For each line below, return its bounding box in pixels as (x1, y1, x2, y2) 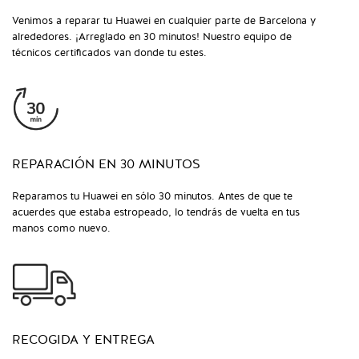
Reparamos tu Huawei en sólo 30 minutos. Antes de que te (12, 189, 292, 204)
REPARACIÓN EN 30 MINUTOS (12, 155, 200, 174)
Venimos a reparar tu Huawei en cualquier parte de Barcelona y (12, 14, 316, 29)
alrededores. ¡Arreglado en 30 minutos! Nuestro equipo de (12, 30, 292, 45)
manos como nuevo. (12, 221, 111, 236)
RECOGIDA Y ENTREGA (12, 331, 155, 349)
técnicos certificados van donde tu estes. (12, 46, 207, 61)
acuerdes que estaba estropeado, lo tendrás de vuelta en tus (12, 205, 300, 220)
